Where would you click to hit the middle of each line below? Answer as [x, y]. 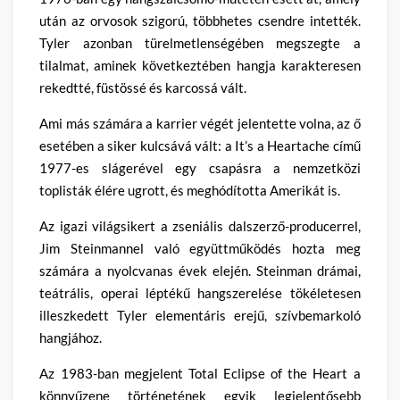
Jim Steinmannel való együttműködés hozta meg [200, 248]
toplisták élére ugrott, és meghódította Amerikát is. [190, 190]
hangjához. [71, 337]
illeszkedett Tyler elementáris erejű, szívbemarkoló [200, 315]
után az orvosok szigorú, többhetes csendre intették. [200, 20]
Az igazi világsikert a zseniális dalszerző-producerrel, [200, 225]
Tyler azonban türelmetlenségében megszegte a [200, 42]
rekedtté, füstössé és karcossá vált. [143, 87]
